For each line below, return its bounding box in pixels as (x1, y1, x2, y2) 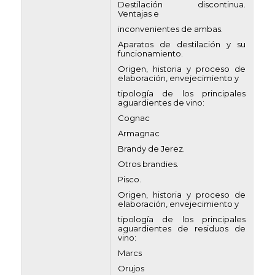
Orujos (118, 263, 144, 273)
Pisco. (118, 174, 141, 184)
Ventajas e (118, 9, 159, 18)
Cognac (118, 113, 150, 123)
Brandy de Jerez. (118, 144, 185, 153)
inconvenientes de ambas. (118, 24, 223, 34)
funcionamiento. (118, 48, 183, 58)
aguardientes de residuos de (118, 223, 246, 233)
